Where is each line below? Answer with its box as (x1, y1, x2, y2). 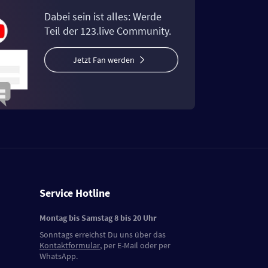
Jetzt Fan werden (73, 54, 135, 65)
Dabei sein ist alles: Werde (44, 9, 162, 23)
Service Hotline (39, 185, 110, 200)
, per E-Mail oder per (100, 239, 170, 251)
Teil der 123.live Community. (44, 23, 171, 38)
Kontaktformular (39, 239, 100, 251)
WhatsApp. (39, 250, 78, 261)
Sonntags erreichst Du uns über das (39, 229, 166, 240)
